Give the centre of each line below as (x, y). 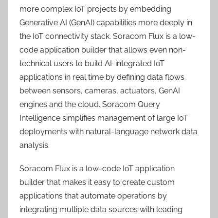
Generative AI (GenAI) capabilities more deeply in (106, 23)
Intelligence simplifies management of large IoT (104, 118)
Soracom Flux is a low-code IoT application (97, 169)
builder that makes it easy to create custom (97, 182)
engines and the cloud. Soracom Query (90, 104)
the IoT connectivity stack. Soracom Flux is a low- (108, 36)
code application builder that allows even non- (103, 50)
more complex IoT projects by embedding (95, 9)
